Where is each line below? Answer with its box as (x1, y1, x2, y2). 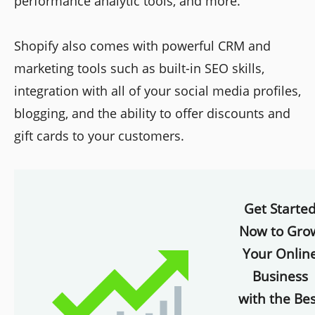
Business (252, 267, 308, 285)
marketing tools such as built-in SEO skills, (14, 60, 264, 77)
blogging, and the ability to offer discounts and (14, 105, 290, 122)
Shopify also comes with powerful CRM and (14, 37, 271, 55)
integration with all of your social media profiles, (14, 82, 301, 100)
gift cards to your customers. (14, 127, 184, 145)
